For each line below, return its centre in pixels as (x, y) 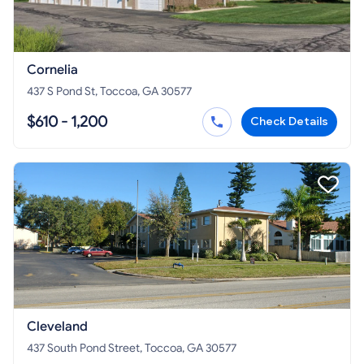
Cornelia (52, 70)
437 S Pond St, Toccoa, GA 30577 (109, 92)
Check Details (289, 122)
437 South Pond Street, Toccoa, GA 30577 (132, 349)
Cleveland (57, 327)
